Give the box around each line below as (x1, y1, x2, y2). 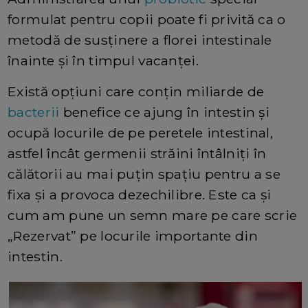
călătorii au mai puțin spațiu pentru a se (8, 165, 281, 182)
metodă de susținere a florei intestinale (8, 31, 272, 48)
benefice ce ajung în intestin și (59, 103, 270, 120)
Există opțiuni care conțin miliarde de (8, 82, 265, 100)
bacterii (8, 103, 60, 120)
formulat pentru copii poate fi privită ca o (8, 10, 286, 27)
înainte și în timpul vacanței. (8, 52, 199, 69)
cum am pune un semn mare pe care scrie (8, 206, 298, 223)
